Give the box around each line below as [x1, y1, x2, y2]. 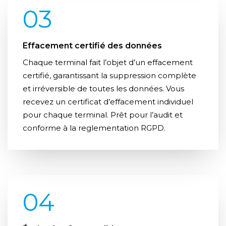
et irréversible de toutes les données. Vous [23, 84, 184, 94]
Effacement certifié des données [23, 41, 162, 51]
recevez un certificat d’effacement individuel [23, 97, 193, 107]
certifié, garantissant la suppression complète [23, 71, 196, 81]
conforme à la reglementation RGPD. [23, 123, 165, 133]
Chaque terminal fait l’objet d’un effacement [23, 58, 193, 68]
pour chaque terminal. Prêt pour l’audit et [23, 110, 183, 120]
